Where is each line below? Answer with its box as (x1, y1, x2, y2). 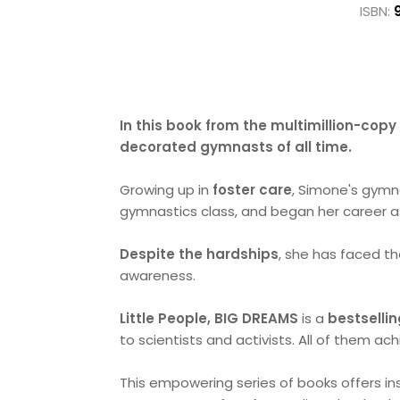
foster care (209, 180, 293, 199)
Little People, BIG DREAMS (120, 309, 303, 328)
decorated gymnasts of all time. (120, 137, 353, 156)
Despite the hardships (120, 245, 279, 263)
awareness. (120, 266, 200, 285)
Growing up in (120, 180, 210, 199)
